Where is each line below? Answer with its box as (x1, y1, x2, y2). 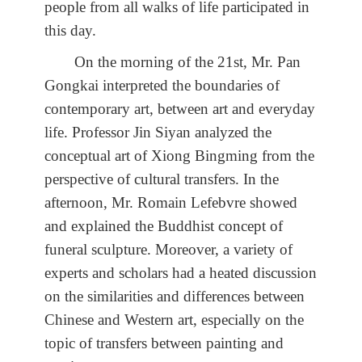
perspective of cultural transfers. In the (44, 170, 279, 187)
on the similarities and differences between (44, 287, 305, 305)
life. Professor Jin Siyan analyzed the (44, 123, 271, 141)
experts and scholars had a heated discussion (44, 263, 317, 281)
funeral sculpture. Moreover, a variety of (44, 240, 293, 258)
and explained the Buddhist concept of (44, 217, 283, 234)
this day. (44, 21, 96, 39)
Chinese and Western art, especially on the (44, 310, 304, 328)
